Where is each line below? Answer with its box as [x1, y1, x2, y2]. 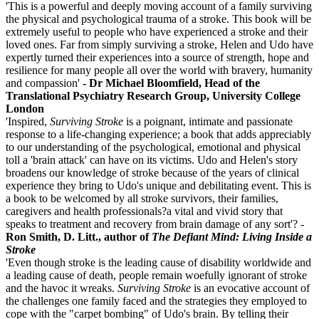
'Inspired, [6, 115, 50, 127]
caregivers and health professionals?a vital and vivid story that [6, 204, 283, 217]
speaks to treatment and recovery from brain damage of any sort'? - [6, 217, 304, 230]
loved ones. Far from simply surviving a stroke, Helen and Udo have [6, 38, 313, 51]
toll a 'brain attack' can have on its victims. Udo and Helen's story [6, 153, 298, 166]
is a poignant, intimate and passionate [126, 115, 293, 127]
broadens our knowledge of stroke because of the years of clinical [6, 166, 299, 179]
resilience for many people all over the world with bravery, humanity [6, 63, 313, 76]
